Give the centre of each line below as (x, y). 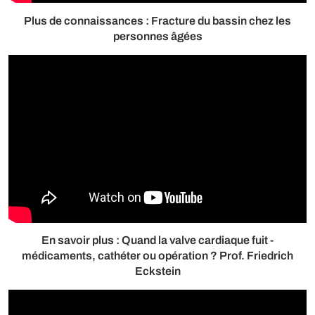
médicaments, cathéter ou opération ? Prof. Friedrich (157, 256)
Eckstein (157, 271)
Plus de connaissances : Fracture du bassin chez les (157, 20)
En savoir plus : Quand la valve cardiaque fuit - (157, 240)
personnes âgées (157, 36)
